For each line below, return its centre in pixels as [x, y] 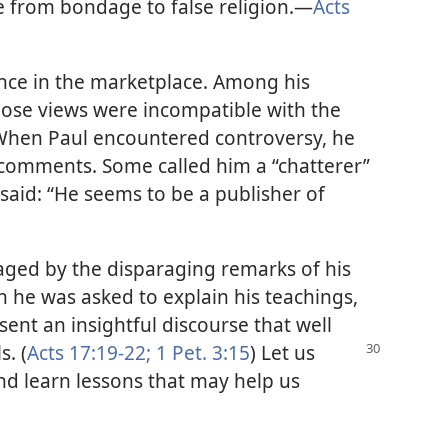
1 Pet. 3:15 [203, 353]
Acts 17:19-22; [89, 353]
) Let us [282, 353]
